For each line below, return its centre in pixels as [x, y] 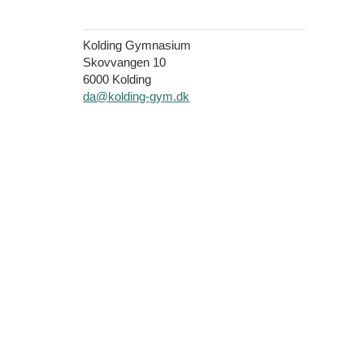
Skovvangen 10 [125, 63]
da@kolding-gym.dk [136, 97]
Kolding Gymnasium [137, 45]
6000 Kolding [117, 80]
